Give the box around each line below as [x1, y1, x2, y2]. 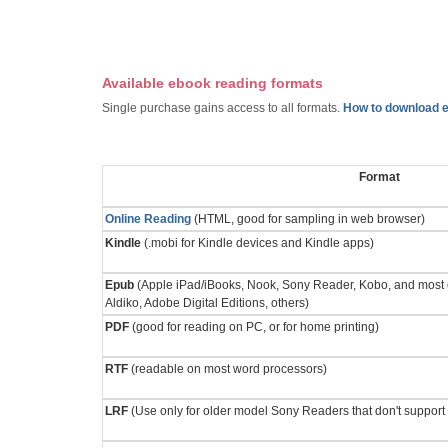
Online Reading [105, 211, 191, 226]
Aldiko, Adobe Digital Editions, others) [105, 295, 309, 310]
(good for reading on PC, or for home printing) [129, 319, 379, 334]
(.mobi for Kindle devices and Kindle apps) [141, 235, 374, 250]
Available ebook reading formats [102, 74, 323, 91]
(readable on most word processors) [128, 361, 327, 376]
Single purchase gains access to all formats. [102, 100, 343, 115]
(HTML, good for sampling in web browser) [191, 211, 425, 226]
